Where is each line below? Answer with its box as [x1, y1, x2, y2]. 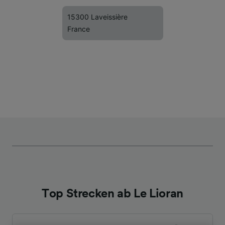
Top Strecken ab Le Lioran [42, 188, 183, 200]
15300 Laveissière [67, 13, 128, 21]
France [67, 25, 90, 33]
